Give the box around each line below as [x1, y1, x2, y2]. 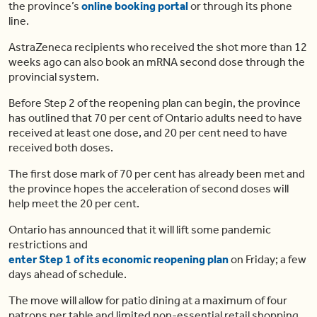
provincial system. [8, 70, 99, 84]
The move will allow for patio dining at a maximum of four [8, 294, 287, 308]
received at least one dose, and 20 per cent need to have [8, 126, 287, 140]
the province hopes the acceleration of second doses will [8, 182, 289, 196]
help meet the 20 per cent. [8, 197, 139, 211]
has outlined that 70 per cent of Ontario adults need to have [8, 111, 302, 125]
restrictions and [8, 238, 90, 252]
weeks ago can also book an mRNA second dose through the [8, 55, 305, 69]
